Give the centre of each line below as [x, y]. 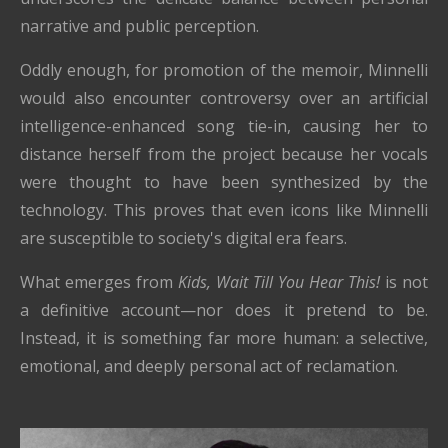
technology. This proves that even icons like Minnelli [224, 209]
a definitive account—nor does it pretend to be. [224, 309]
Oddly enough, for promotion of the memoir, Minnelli [224, 69]
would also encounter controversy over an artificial [224, 97]
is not [404, 281]
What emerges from [99, 281]
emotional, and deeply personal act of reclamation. [209, 365]
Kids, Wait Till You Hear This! [279, 281]
